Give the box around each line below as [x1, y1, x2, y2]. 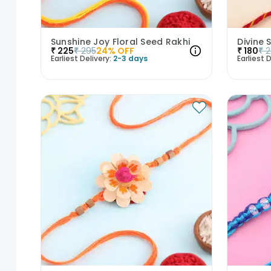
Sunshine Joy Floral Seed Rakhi [50, 35, 191, 48]
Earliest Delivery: [50, 53, 111, 64]
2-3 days [113, 53, 148, 64]
